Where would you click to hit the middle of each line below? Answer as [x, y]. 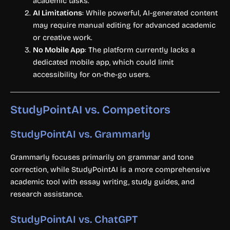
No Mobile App [59, 50]
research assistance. [47, 194]
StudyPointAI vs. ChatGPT [74, 219]
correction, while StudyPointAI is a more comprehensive [110, 170]
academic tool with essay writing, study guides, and [102, 182]
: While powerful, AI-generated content [150, 13]
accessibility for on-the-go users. [91, 75]
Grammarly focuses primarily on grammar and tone [102, 157]
